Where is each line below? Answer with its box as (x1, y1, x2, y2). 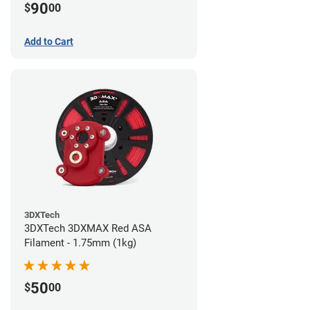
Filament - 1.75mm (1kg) (24, 236, 136, 249)
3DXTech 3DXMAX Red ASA (24, 221, 152, 235)
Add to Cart (24, 35, 73, 47)
